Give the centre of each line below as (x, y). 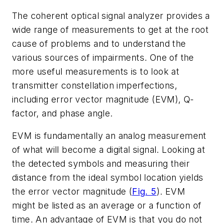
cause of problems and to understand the (99, 43)
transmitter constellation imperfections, (95, 85)
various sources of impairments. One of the (103, 57)
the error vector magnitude (70, 192)
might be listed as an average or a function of (107, 206)
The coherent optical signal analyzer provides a (111, 15)
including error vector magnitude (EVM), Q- (103, 99)
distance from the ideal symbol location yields (108, 178)
